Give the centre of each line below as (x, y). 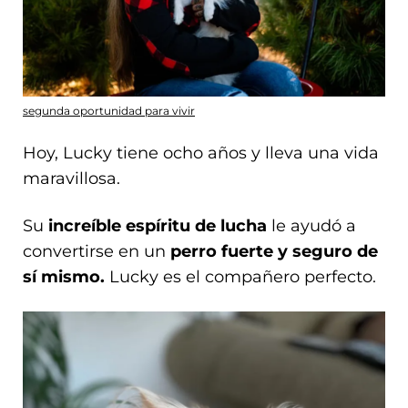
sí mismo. (64, 277)
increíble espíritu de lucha (158, 226)
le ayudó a (311, 226)
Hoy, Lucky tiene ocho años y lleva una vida (201, 153)
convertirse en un (97, 252)
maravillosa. (71, 179)
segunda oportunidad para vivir (109, 111)
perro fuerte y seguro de (274, 252)
